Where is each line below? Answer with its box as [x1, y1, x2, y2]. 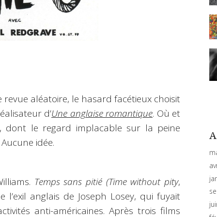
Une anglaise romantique [51, 107, 153, 120]
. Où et [153, 107, 180, 120]
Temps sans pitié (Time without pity [34, 175, 178, 188]
